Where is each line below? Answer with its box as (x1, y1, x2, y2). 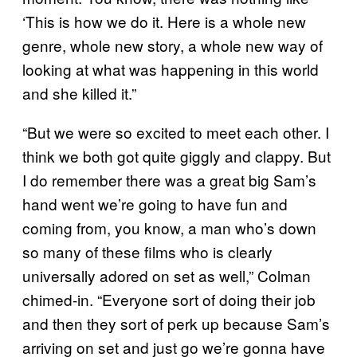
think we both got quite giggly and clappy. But (22, 145, 331, 167)
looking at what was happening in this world (22, 58, 319, 80)
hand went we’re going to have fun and (22, 193, 288, 215)
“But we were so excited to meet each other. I (22, 121, 329, 143)
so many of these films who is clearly (22, 241, 273, 263)
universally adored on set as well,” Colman (22, 265, 311, 287)
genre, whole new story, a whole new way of (22, 34, 323, 57)
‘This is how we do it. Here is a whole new (22, 10, 306, 33)
